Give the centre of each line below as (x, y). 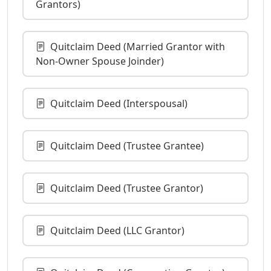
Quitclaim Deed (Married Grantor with (138, 46)
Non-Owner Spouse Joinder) (100, 61)
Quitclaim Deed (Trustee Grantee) (127, 145)
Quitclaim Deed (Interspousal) (119, 103)
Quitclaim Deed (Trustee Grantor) (127, 188)
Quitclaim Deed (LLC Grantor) (117, 230)
